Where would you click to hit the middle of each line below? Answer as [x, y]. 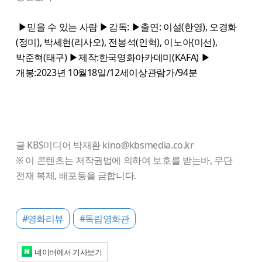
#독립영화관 [105, 218]
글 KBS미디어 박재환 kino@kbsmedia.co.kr [105, 145]
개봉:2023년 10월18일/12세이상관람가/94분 [107, 72]
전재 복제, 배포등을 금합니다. [76, 175]
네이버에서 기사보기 [68, 252]
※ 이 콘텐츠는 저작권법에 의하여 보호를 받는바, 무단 [124, 160]
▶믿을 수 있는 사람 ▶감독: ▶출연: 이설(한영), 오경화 [127, 27]
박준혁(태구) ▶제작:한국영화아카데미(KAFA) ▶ [113, 57]
